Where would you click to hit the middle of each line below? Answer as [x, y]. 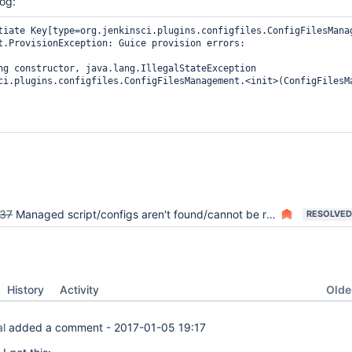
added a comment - [60, 327]
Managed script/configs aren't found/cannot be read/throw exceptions [141, 214]
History [26, 290]
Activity [79, 290]
